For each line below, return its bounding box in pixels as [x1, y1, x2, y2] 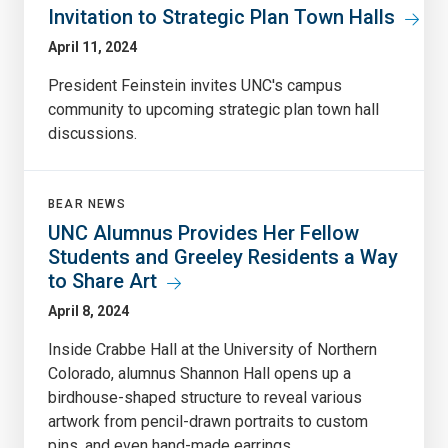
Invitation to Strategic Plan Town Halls [48, 4, 395, 29]
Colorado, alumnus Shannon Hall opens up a [48, 363, 351, 383]
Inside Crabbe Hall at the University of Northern [48, 339, 377, 359]
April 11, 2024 [48, 38, 137, 55]
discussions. [48, 123, 137, 143]
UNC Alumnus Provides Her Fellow [48, 220, 359, 245]
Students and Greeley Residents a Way [48, 244, 398, 269]
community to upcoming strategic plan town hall [48, 99, 379, 119]
